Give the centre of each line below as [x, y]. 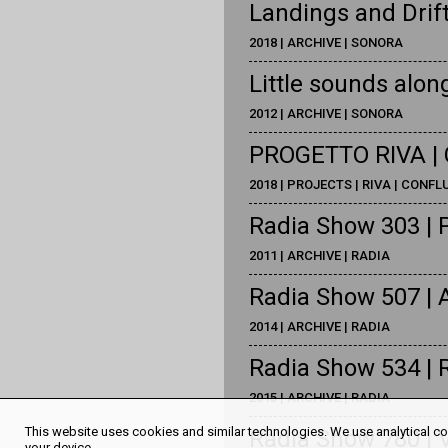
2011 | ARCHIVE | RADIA [319, 255]
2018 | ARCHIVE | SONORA [325, 42]
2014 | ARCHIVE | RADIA [319, 326]
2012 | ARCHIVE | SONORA [325, 113]
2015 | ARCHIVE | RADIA [319, 397]
